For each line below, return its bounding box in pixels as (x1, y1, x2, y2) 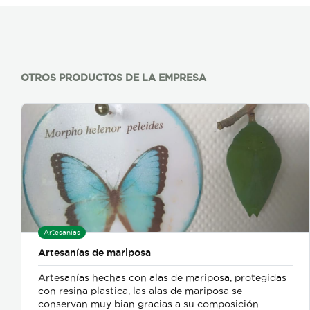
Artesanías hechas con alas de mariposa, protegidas (38, 272, 286, 284)
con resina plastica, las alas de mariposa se (38, 285, 242, 297)
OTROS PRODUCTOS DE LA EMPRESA (21, 72, 206, 84)
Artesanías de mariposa (38, 247, 151, 259)
